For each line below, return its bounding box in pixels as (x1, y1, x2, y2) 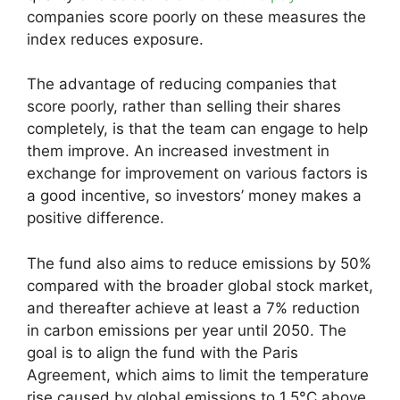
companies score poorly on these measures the (27, 7, 366, 26)
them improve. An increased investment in (27, 142, 329, 160)
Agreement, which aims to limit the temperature (27, 365, 369, 384)
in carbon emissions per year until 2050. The (27, 321, 346, 339)
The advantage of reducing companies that (27, 75, 337, 93)
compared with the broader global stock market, (27, 276, 373, 295)
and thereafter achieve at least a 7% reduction (27, 298, 360, 317)
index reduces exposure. (27, 29, 204, 48)
